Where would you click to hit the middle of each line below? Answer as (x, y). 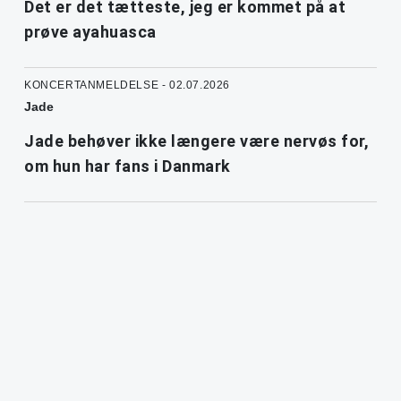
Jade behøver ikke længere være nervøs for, (196, 141)
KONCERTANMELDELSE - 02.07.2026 (127, 85)
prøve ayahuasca (90, 31)
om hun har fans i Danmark (128, 166)
